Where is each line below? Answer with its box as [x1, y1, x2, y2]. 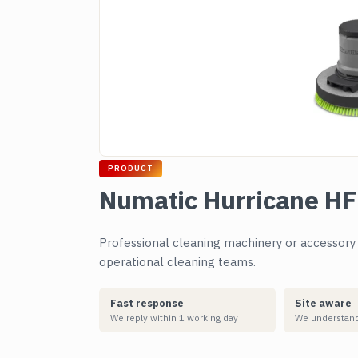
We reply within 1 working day [110, 312, 238, 324]
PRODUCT [108, 163, 153, 173]
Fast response [110, 296, 184, 309]
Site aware [295, 296, 352, 309]
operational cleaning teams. [99, 254, 256, 269]
